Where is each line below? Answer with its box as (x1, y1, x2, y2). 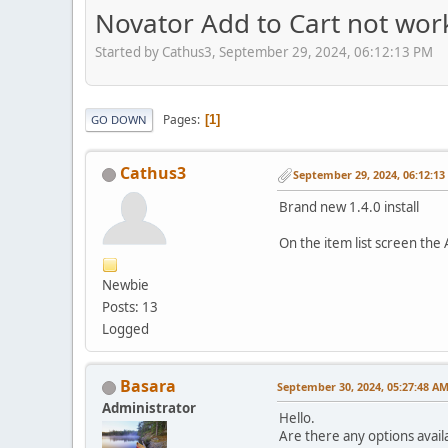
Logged (102, 320, 149, 339)
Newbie (102, 276, 149, 295)
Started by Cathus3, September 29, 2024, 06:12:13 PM (95, 43, 433, 62)
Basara (120, 375, 176, 398)
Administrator (102, 399, 196, 418)
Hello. (279, 409, 315, 428)
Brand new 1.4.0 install (279, 197, 419, 216)
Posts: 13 (102, 298, 158, 317)
